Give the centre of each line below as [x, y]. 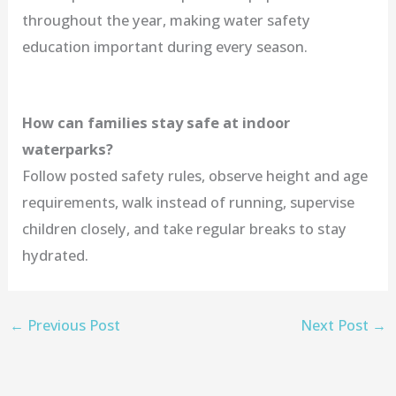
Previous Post [72, 325]
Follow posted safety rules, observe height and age [195, 175]
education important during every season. [165, 46]
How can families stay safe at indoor [156, 122]
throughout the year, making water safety [167, 19]
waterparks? [68, 148]
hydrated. [56, 255]
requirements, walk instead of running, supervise [189, 202]
